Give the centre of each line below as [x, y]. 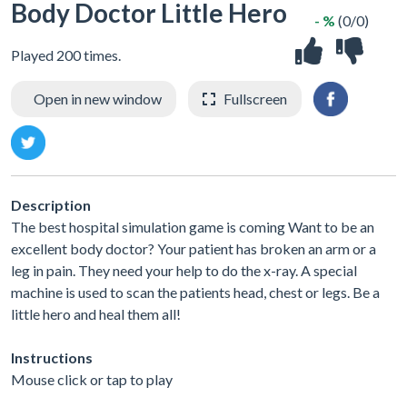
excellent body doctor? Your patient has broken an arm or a [194, 248]
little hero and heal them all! [96, 313]
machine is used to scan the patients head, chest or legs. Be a [195, 292]
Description [51, 204]
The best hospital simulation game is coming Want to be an [193, 226]
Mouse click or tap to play [92, 379]
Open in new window [98, 99]
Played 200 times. [66, 55]
